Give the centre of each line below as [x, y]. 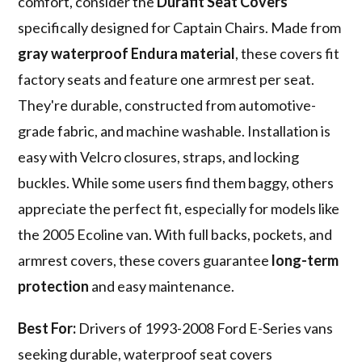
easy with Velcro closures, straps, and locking [159, 157]
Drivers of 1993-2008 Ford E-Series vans [205, 328]
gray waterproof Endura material [127, 54]
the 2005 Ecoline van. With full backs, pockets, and [175, 235]
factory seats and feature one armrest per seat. [166, 80]
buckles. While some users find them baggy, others [176, 183]
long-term [305, 261]
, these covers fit [288, 54]
